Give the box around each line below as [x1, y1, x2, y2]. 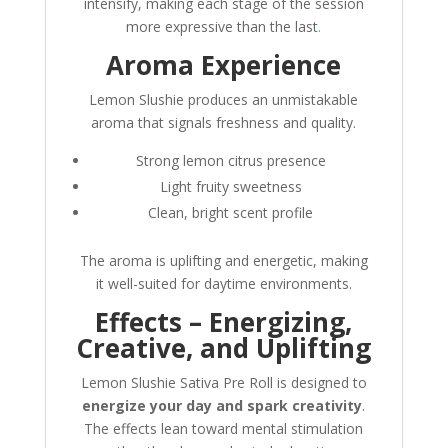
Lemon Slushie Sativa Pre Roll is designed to [80, 373, 367, 393]
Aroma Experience [106, 47, 342, 84]
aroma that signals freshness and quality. [91, 113, 357, 133]
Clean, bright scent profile [148, 203, 314, 223]
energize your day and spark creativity [82, 396, 363, 416]
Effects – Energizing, [95, 304, 353, 341]
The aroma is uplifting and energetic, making [79, 251, 368, 271]
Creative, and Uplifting [76, 330, 372, 367]
